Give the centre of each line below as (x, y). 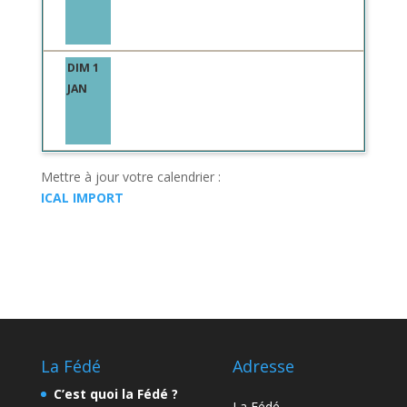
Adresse (263, 366)
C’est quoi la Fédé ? (115, 394)
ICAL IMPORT (82, 198)
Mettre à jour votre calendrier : (130, 177)
